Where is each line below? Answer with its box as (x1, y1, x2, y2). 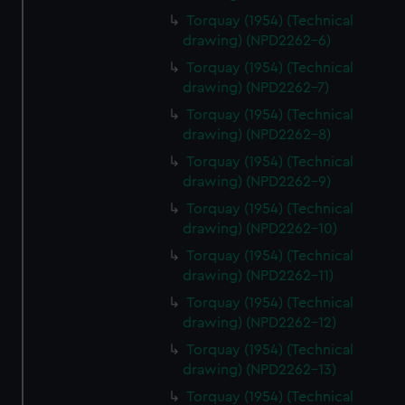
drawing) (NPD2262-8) (183, 127, 332, 142)
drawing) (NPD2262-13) (183, 363, 337, 377)
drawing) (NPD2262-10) (183, 221, 338, 236)
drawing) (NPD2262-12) (183, 316, 337, 330)
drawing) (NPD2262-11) (183, 268, 334, 283)
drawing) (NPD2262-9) (183, 174, 332, 189)
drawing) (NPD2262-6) (183, 33, 332, 48)
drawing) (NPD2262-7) (183, 80, 330, 95)
